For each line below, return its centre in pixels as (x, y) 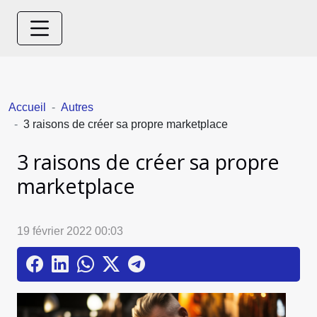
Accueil (27, 107)
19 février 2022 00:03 (70, 231)
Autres (77, 107)
